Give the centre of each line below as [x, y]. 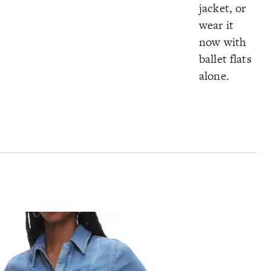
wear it [216, 25]
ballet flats [225, 59]
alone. [214, 76]
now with [223, 42]
